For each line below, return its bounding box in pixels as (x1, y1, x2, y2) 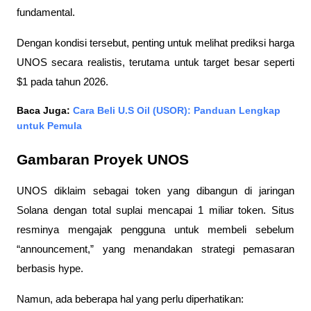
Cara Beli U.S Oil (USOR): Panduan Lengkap (73, 105, 280, 117)
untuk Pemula (17, 120, 82, 132)
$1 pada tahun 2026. (17, 76, 108, 88)
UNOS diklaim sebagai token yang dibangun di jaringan (17, 185, 294, 197)
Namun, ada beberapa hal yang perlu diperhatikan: (17, 294, 244, 305)
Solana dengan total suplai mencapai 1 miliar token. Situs (17, 205, 294, 217)
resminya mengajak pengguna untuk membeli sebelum (17, 224, 294, 236)
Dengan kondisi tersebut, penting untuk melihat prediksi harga (17, 37, 294, 49)
